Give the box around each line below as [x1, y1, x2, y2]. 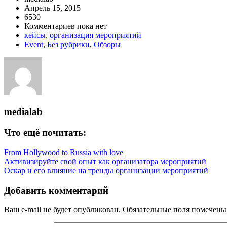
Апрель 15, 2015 [24, 3, 81, 12]
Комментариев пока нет [24, 21, 107, 30]
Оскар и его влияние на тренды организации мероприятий [4, 166, 208, 175]
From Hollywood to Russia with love [4, 147, 123, 157]
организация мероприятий [50, 30, 141, 40]
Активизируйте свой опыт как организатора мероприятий [4, 157, 206, 166]
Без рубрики [47, 40, 90, 49]
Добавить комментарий [4, 184, 108, 196]
